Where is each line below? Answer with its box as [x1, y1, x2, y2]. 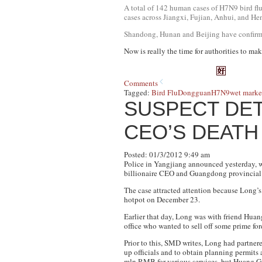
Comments [124, 78, 158, 88]
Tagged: [124, 87, 151, 98]
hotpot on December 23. [124, 194, 200, 205]
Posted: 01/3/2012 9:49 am [124, 149, 210, 160]
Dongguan [178, 87, 211, 98]
